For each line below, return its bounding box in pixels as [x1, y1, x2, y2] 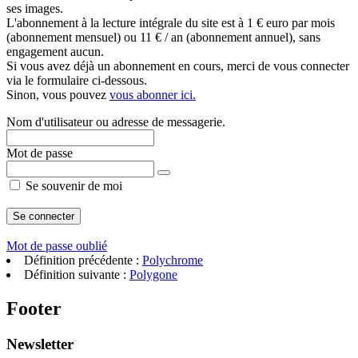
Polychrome [142, 253, 203, 267]
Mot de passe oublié [6, 239, 107, 253]
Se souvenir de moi [22, 179, 122, 193]
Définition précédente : [24, 253, 142, 267]
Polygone [129, 268, 177, 281]
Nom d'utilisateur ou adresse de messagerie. [6, 115, 225, 129]
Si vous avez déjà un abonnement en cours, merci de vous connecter [6, 59, 349, 73]
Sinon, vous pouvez [6, 88, 109, 101]
